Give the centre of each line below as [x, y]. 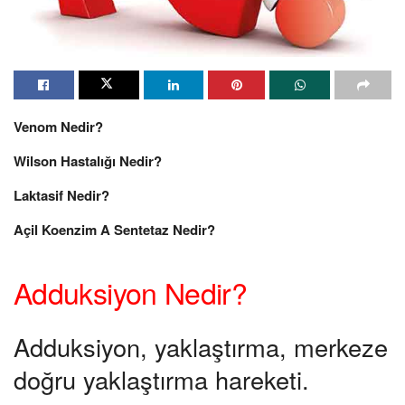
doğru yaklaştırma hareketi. [161, 379]
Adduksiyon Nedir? [131, 292]
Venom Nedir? [58, 126]
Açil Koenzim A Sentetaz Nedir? [114, 229]
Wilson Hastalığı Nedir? [88, 160]
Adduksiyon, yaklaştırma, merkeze [201, 346]
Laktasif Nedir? [61, 195]
